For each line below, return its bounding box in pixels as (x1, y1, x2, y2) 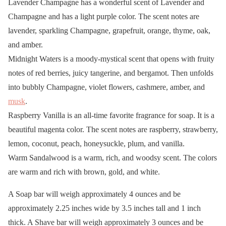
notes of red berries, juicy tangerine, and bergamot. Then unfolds (8, 68, 213, 77)
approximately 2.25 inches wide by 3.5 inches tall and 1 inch (8, 203, 201, 212)
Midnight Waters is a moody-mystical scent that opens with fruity (8, 54, 214, 63)
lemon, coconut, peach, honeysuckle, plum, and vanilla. (8, 139, 185, 148)
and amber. (8, 40, 43, 49)
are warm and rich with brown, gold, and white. (8, 167, 160, 176)
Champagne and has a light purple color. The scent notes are (8, 12, 199, 21)
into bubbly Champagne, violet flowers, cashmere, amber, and (8, 82, 205, 91)
